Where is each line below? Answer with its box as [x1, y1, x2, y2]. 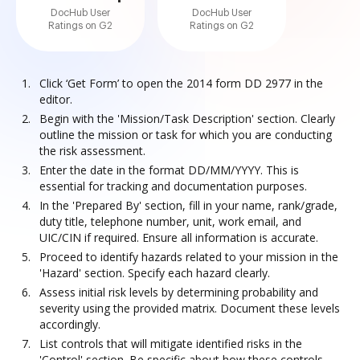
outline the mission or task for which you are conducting [39, 127, 332, 142]
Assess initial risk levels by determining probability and [39, 284, 318, 300]
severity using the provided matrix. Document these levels [39, 301, 340, 316]
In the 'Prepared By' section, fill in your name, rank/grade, [39, 198, 337, 213]
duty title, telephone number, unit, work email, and [39, 214, 301, 229]
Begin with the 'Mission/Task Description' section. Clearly [39, 111, 335, 126]
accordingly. [39, 317, 100, 332]
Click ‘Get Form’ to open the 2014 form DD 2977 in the [39, 76, 323, 91]
